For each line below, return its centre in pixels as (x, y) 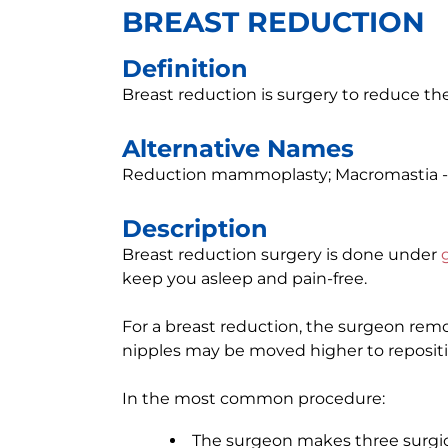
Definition (185, 68)
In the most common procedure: (253, 398)
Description (195, 228)
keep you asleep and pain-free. (244, 278)
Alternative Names (238, 148)
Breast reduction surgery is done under (281, 254)
